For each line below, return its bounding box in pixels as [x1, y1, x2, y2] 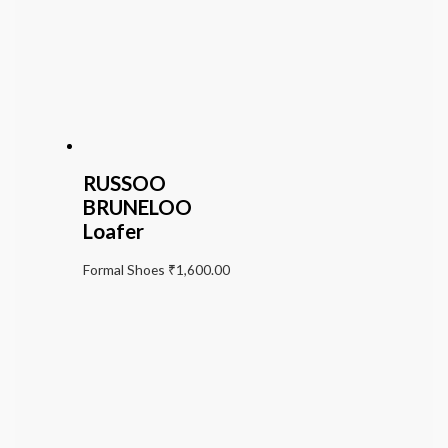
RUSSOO [82, 170, 166, 195]
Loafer [82, 218, 144, 243]
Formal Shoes [82, 260, 168, 278]
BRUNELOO [82, 194, 192, 219]
